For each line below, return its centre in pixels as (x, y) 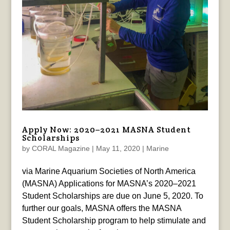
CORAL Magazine (61, 149)
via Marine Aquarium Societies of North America (109, 171)
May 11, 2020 (118, 149)
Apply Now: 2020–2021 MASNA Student (106, 130)
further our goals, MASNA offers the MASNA (101, 208)
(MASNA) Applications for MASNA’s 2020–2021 (109, 184)
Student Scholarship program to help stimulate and (114, 221)
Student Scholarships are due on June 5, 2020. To (112, 196)
